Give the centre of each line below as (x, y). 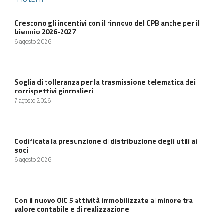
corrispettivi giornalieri (54, 91)
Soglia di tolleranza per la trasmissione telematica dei (105, 82)
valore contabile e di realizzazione (72, 209)
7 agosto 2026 (33, 100)
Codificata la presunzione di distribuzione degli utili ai (106, 141)
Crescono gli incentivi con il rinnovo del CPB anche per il (107, 23)
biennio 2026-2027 (45, 31)
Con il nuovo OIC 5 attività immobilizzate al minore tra (104, 200)
